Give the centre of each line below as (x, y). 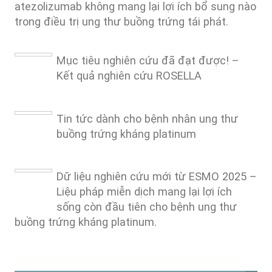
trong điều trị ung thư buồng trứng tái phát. (121, 21)
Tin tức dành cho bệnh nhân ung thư (147, 118)
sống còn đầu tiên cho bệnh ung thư (147, 207)
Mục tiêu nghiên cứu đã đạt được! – (148, 61)
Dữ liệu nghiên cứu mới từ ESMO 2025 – (157, 177)
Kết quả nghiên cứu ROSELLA (129, 76)
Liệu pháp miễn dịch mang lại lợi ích (144, 192)
